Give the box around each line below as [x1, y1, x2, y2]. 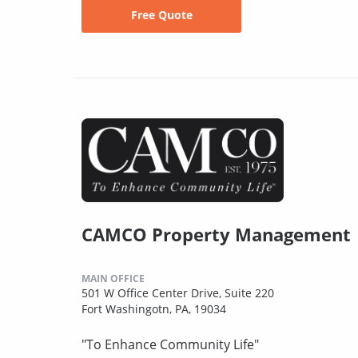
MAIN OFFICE [82, 272, 145, 286]
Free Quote [130, 7, 193, 23]
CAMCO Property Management [82, 222, 351, 247]
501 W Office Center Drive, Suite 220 [82, 285, 274, 301]
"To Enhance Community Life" [82, 336, 259, 354]
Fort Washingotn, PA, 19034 [82, 301, 226, 317]
